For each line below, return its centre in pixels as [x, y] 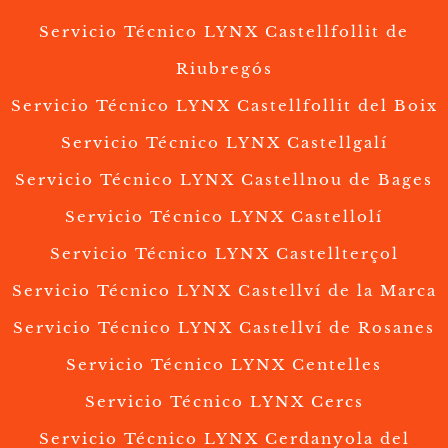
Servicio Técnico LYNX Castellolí [224, 217]
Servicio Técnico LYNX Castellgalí [224, 143]
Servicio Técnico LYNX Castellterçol [224, 254]
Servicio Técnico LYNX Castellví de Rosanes [224, 328]
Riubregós [224, 69]
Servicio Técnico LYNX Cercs [224, 402]
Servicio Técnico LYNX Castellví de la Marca [224, 291]
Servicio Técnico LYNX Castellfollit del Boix [224, 106]
